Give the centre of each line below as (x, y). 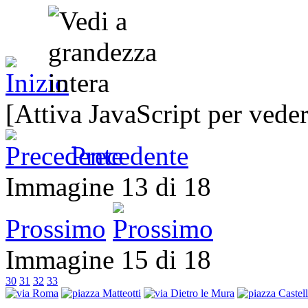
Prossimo (56, 228)
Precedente (130, 155)
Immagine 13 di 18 (115, 186)
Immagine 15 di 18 (115, 259)
